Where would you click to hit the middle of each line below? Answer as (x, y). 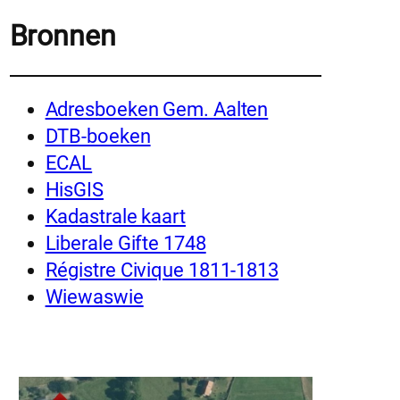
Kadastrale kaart (115, 217)
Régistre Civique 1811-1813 (162, 271)
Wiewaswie (94, 297)
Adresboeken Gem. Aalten (157, 110)
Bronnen (62, 35)
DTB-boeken (98, 137)
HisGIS (74, 190)
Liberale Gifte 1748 (125, 244)
